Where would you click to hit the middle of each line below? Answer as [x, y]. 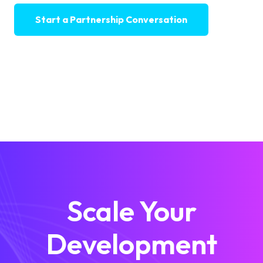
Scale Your [131, 211]
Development [131, 244]
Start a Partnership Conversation [111, 19]
